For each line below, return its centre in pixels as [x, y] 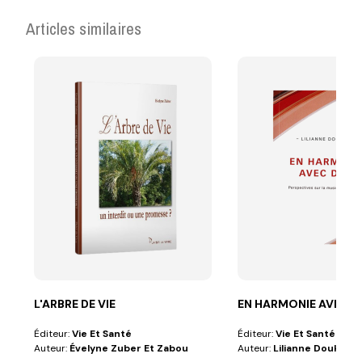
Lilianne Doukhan [316, 348]
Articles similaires [84, 28]
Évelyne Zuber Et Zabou [129, 348]
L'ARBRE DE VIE [75, 303]
